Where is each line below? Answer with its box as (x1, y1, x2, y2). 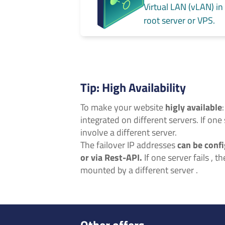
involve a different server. (80, 126, 177, 140)
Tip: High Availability (80, 78, 186, 96)
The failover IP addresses (80, 138, 177, 152)
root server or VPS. (144, 13, 215, 27)
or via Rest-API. (80, 151, 142, 165)
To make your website (80, 100, 165, 115)
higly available (165, 100, 222, 115)
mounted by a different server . (80, 163, 198, 177)
